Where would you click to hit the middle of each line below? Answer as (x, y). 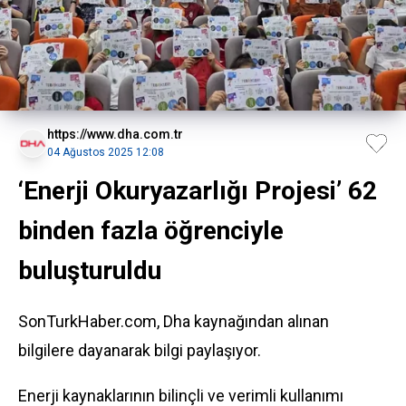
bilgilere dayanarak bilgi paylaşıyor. (140, 350)
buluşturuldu (90, 271)
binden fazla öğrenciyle (151, 231)
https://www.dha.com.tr (115, 134)
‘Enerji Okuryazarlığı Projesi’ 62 (198, 191)
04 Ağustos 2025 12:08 (106, 152)
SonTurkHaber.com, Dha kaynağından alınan (174, 321)
